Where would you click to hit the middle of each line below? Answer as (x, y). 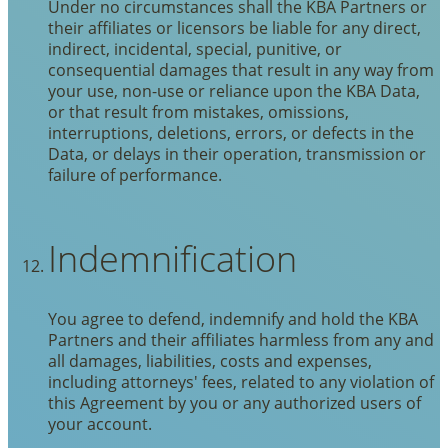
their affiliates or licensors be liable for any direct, (234, 27)
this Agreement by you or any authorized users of (234, 402)
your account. (100, 423)
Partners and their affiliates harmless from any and (241, 339)
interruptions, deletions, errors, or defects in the (231, 132)
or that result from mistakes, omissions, (198, 111)
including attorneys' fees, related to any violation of (241, 381)
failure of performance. (135, 174)
